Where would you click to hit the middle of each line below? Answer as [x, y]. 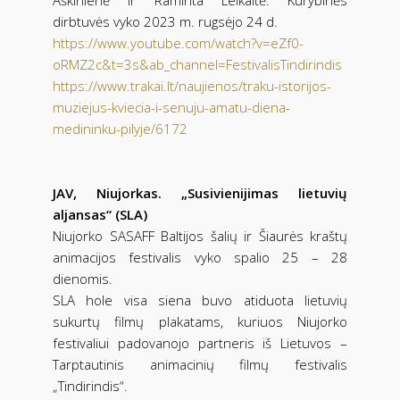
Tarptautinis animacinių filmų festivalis [200, 364]
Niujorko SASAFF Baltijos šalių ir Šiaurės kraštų [200, 235]
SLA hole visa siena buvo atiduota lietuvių [200, 300]
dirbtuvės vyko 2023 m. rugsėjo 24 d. [165, 21]
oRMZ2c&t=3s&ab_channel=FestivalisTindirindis [197, 64]
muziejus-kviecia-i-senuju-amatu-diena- [171, 107]
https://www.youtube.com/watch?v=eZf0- [178, 42]
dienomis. [83, 278]
